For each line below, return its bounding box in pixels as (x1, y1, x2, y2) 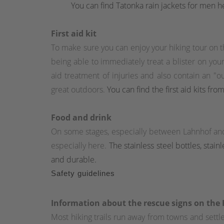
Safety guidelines (51, 168, 115, 177)
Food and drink (51, 111, 111, 123)
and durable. (51, 153, 96, 165)
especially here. (51, 139, 109, 151)
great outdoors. (51, 83, 107, 95)
